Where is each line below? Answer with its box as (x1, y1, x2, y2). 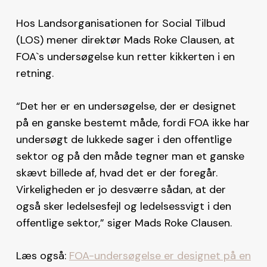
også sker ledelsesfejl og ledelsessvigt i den (15, 198, 231, 213)
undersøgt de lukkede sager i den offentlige (15, 132, 232, 147)
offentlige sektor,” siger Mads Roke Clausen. (15, 215, 232, 230)
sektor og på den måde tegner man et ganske (15, 148, 244, 163)
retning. (15, 66, 54, 80)
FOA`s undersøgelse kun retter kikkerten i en (15, 49, 235, 64)
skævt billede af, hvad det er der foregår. (15, 165, 218, 180)
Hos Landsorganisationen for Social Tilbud (15, 15, 225, 30)
